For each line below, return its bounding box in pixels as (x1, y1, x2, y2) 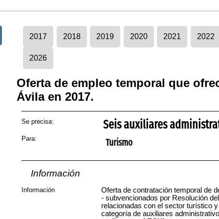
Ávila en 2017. (17, 89, 94, 103)
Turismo (105, 137, 132, 148)
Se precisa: (22, 118, 54, 126)
